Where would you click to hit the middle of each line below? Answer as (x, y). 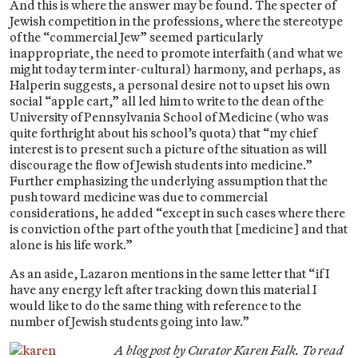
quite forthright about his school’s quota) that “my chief (163, 133)
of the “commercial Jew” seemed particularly (136, 37)
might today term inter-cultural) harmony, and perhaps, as (175, 69)
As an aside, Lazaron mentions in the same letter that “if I (169, 273)
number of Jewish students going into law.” (129, 321)
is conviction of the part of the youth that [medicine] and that (179, 229)
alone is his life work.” (71, 245)
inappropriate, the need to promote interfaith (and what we (176, 53)
